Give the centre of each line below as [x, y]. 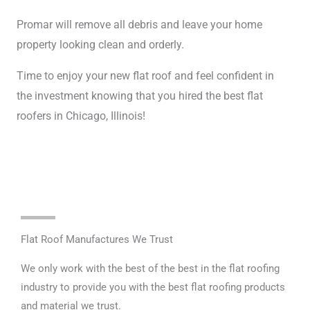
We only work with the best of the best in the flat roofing [150, 269]
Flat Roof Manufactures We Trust [97, 240]
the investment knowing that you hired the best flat [140, 96]
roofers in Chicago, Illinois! [81, 116]
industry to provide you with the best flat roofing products [153, 288]
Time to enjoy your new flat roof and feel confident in [145, 76]
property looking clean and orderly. [102, 45]
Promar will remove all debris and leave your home [139, 25]
